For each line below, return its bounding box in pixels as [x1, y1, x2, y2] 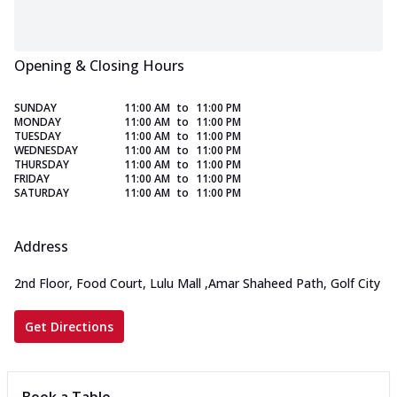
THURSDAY [14, 157, 69, 173]
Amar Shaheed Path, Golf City [208, 275, 380, 292]
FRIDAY [14, 171, 50, 187]
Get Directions [25, 318, 113, 336]
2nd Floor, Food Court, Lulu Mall [14, 275, 201, 292]
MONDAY [14, 114, 61, 130]
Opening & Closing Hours [14, 56, 184, 76]
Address [14, 237, 68, 257]
